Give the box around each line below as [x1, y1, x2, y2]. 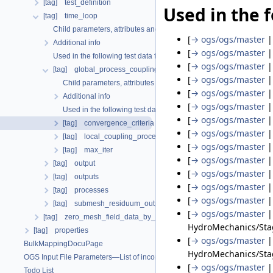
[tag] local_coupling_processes [63, 132, 171, 141]
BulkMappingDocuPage [24, 239, 103, 248]
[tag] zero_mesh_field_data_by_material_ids [43, 213, 196, 221]
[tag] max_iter [63, 146, 113, 154]
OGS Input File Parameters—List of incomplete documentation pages [24, 253, 251, 261]
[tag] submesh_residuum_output [53, 199, 165, 208]
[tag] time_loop [43, 12, 97, 20]
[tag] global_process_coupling [53, 65, 158, 74]
